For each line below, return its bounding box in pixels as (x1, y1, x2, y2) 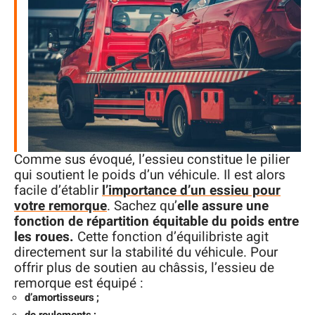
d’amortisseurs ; (25, 289, 99, 305)
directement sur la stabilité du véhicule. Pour (14, 242, 278, 262)
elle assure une (177, 195, 269, 216)
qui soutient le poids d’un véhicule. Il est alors (14, 165, 285, 185)
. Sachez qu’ (107, 195, 177, 216)
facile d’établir (14, 180, 102, 200)
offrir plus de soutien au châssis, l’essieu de (14, 257, 274, 278)
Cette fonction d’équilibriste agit (77, 226, 269, 247)
